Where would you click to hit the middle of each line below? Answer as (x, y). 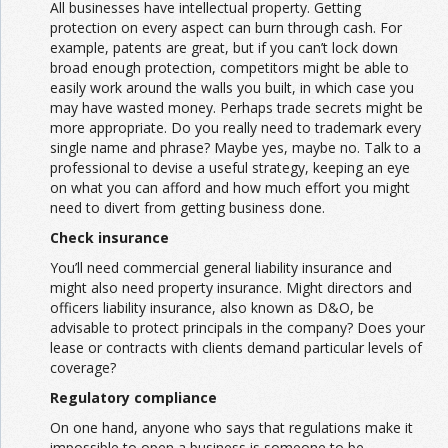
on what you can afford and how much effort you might (230, 187)
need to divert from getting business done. (187, 207)
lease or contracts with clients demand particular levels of (236, 347)
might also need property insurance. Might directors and (231, 287)
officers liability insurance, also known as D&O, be (212, 307)
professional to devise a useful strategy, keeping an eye (230, 167)
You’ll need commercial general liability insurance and (221, 267)
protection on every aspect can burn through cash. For (226, 27)
